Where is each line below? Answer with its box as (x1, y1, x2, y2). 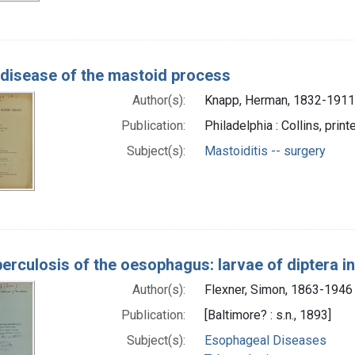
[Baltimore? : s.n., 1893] (204, 307, 331, 323)
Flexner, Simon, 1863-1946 (204, 281, 353, 297)
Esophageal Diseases (204, 332, 326, 348)
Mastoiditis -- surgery (204, 143, 326, 158)
